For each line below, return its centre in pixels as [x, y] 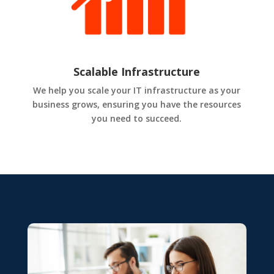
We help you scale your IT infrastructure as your [137, 90]
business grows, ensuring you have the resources [137, 104]
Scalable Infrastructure [137, 71]
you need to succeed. [137, 118]
